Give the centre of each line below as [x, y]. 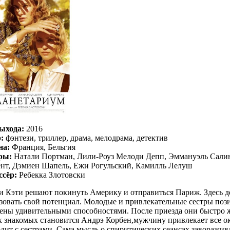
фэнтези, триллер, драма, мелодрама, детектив [86, 138]
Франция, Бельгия [43, 147]
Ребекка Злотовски [51, 175]
